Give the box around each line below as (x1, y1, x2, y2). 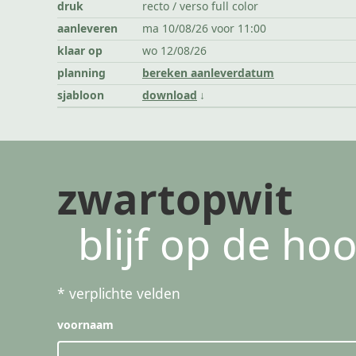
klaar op (57, 43, 103, 59)
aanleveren (57, 21, 118, 37)
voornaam (57, 316, 114, 332)
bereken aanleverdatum (141, 65, 274, 81)
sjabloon (57, 87, 104, 103)
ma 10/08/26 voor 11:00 (141, 21, 266, 37)
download (141, 87, 197, 103)
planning (57, 65, 106, 81)
